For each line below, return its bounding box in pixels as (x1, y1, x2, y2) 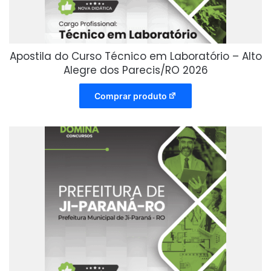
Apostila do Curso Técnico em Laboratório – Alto (9, 49, 262, 64)
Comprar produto (94, 91, 167, 102)
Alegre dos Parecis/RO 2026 (63, 63, 208, 78)
